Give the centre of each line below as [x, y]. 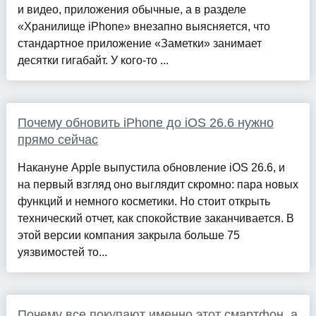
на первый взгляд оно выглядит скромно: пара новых [158, 185]
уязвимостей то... [62, 253]
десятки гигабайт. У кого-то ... [93, 61]
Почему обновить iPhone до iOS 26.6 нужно [145, 123]
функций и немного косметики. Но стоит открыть [144, 202]
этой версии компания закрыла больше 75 [128, 236]
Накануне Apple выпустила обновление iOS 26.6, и [151, 168]
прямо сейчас [57, 140]
